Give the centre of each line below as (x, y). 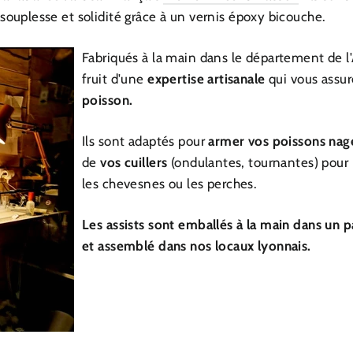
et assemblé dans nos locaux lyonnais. (199, 246)
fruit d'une (115, 79)
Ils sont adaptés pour (145, 141)
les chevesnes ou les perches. (170, 184)
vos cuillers (132, 163)
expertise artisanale (206, 79)
